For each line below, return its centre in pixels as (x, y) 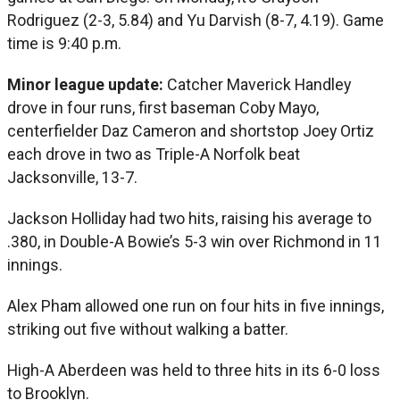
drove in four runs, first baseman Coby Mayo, (163, 108)
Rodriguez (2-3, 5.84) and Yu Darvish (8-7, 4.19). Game (196, 21)
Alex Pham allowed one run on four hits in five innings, (196, 306)
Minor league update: (87, 85)
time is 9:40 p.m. (64, 44)
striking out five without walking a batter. (148, 329)
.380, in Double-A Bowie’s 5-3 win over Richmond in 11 (195, 242)
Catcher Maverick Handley (259, 85)
